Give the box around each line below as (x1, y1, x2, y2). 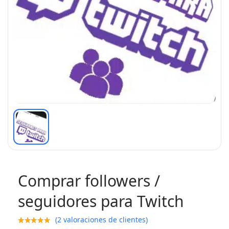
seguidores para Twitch (18, 191, 184, 212)
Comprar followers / (18, 170, 160, 191)
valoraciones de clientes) (61, 215, 148, 224)
